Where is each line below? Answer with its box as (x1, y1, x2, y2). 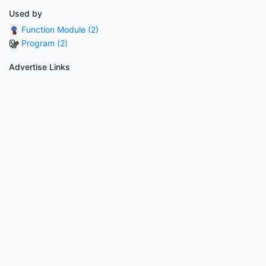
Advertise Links (9, 61, 70, 72)
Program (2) (21, 37, 68, 48)
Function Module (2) (21, 24, 99, 34)
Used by (9, 8, 42, 18)
